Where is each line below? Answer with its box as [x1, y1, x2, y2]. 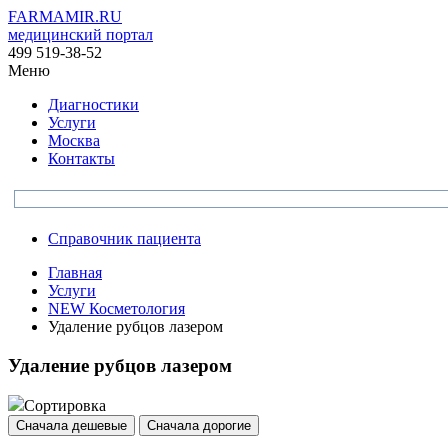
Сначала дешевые [16, 418, 127, 434]
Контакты [48, 150, 115, 167]
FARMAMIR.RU [8, 8, 122, 25]
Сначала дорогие [147, 418, 251, 434]
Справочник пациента [48, 230, 201, 247]
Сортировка [24, 397, 106, 415]
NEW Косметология [48, 300, 185, 317]
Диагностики [48, 96, 139, 113]
